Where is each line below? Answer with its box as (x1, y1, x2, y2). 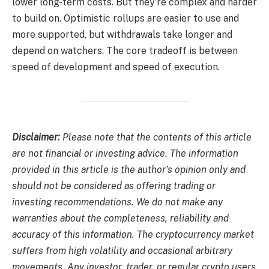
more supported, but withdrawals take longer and (12, 28, 232, 40)
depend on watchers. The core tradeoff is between (12, 44, 238, 56)
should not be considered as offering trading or (12, 180, 216, 192)
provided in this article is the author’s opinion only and (12, 164, 246, 176)
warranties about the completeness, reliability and (12, 213, 229, 225)
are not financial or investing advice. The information (12, 148, 238, 160)
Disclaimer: (12, 131, 60, 144)
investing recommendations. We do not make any (12, 196, 223, 208)
